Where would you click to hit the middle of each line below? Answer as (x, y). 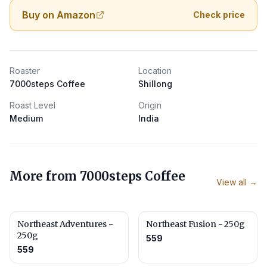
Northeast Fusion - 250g (195, 224)
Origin (150, 105)
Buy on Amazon (59, 15)
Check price (219, 15)
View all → (237, 182)
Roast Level (32, 105)
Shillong (155, 84)
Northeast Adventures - (65, 224)
